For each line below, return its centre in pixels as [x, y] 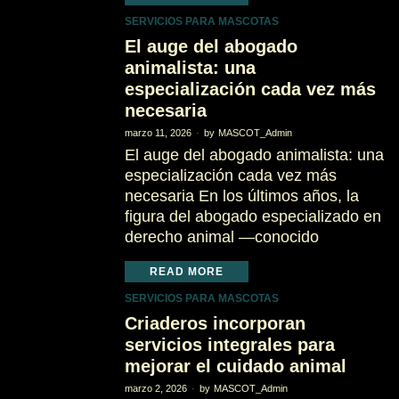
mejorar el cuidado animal [235, 366]
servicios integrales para [229, 345]
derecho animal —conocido [221, 237]
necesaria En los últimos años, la [241, 196]
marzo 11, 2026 [158, 133]
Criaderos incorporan [215, 323]
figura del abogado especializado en [252, 216]
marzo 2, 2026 [155, 388]
